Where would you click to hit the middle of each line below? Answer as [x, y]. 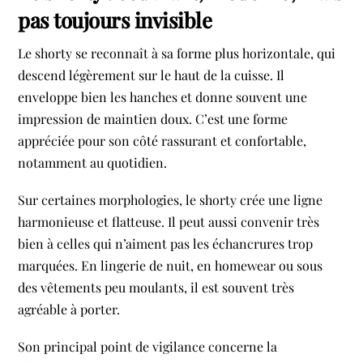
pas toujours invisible [115, 19]
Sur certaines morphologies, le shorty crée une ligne [171, 200]
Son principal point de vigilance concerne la [148, 347]
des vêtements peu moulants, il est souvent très [156, 288]
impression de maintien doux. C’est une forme [153, 118]
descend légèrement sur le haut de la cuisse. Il [152, 75]
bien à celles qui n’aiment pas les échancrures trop [166, 244]
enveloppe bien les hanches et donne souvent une [163, 96]
